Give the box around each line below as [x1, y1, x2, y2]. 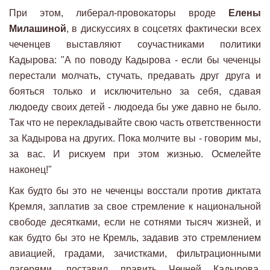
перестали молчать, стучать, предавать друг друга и [9, 70, 261, 81]
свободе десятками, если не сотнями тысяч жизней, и [9, 216, 261, 227]
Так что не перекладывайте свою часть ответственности [9, 117, 261, 128]
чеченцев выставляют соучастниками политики [9, 39, 261, 49]
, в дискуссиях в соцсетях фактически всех [66, 23, 261, 34]
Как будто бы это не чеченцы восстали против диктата [9, 185, 261, 196]
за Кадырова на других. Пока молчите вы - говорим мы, [9, 133, 261, 143]
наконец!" [9, 164, 52, 175]
